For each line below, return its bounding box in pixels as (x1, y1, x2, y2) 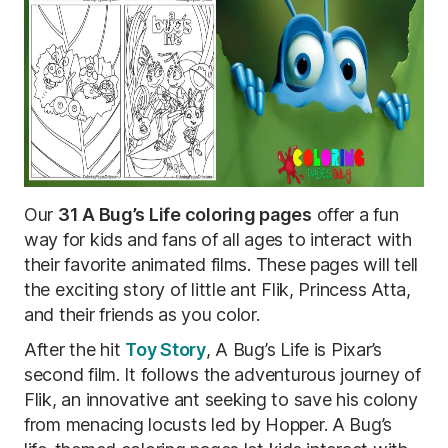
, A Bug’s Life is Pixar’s (205, 339, 383, 360)
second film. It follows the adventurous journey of (24, 364, 421, 385)
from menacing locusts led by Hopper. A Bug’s (24, 414, 393, 435)
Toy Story (125, 339, 206, 360)
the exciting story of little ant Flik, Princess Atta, (24, 279, 411, 300)
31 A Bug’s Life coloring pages (57, 204, 312, 225)
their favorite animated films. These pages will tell (24, 254, 418, 275)
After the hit (24, 339, 126, 360)
